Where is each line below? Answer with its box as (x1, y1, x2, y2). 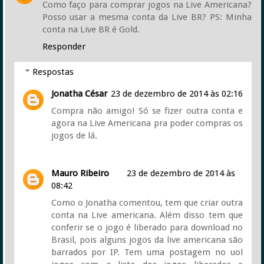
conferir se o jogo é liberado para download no (51, 222, 243, 233)
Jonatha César (51, 88, 107, 100)
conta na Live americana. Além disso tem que (51, 210, 243, 220)
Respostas (32, 67, 74, 78)
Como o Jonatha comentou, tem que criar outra (51, 197, 243, 208)
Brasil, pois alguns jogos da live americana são (51, 235, 243, 245)
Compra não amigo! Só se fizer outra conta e (51, 105, 243, 117)
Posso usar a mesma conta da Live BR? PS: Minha (42, 11, 252, 22)
